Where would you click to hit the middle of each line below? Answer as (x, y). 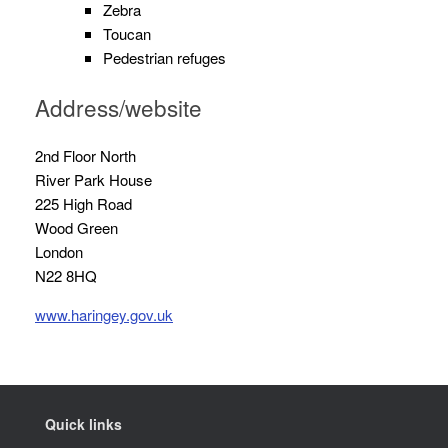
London (59, 252)
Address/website (118, 106)
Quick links (83, 423)
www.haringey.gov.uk (104, 315)
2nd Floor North (87, 156)
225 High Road (85, 204)
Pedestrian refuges (164, 58)
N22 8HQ (68, 276)
